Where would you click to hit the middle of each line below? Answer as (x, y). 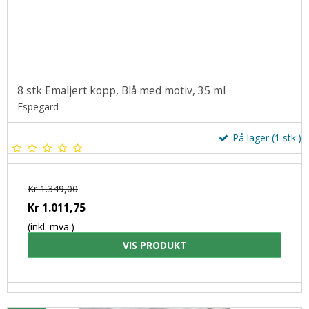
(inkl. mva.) (51, 227)
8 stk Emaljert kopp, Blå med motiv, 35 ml (121, 91)
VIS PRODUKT (154, 246)
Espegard (38, 107)
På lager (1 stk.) (266, 138)
